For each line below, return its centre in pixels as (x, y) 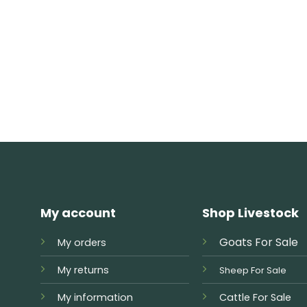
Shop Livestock (251, 212)
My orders (82, 242)
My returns (83, 270)
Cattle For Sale (256, 297)
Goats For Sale (259, 242)
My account (78, 212)
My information (95, 297)
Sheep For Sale (253, 270)
